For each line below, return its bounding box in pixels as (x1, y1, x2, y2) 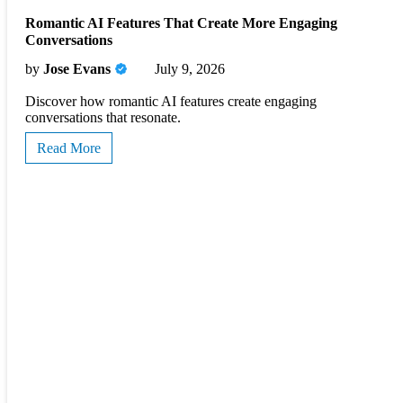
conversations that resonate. (25, 109, 181, 125)
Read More (37, 139, 101, 156)
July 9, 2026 (155, 60, 225, 76)
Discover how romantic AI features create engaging (25, 93, 317, 109)
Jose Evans (43, 60, 111, 76)
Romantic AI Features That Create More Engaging (25, 15, 337, 31)
